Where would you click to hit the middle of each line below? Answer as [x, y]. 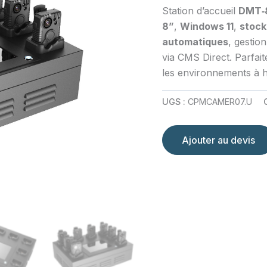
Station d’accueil [200, 10]
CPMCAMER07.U [220, 102]
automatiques [195, 41]
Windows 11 [207, 26]
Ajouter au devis [218, 140]
